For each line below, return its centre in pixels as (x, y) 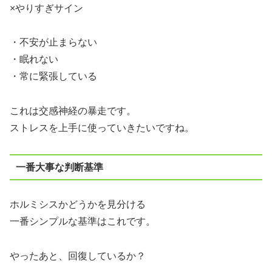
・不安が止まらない (53, 42)
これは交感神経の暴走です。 (73, 111)
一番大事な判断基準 (59, 167)
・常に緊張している (53, 76)
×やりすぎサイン (46, 8)
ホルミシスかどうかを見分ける (78, 205)
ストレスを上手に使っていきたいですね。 (102, 128)
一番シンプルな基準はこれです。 (83, 222)
